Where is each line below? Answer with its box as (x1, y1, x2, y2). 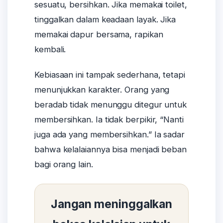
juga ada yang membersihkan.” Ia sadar (34, 129, 185, 140)
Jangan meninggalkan (50, 197, 173, 212)
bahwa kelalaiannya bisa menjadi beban (34, 144, 187, 155)
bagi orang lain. (34, 159, 93, 170)
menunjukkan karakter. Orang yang (34, 85, 170, 95)
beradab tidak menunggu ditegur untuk (34, 100, 187, 110)
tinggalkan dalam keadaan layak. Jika (34, 14, 176, 25)
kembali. (34, 44, 66, 55)
